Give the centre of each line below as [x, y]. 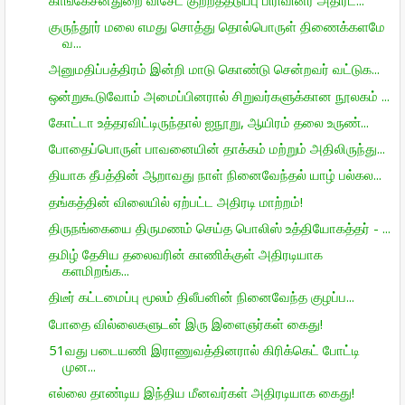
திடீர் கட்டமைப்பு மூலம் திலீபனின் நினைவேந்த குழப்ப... [201, 297]
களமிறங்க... [95, 270]
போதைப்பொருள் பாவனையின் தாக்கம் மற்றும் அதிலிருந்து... [217, 148]
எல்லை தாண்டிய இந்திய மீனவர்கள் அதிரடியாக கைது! [201, 392]
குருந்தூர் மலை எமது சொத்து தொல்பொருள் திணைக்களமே [217, 26]
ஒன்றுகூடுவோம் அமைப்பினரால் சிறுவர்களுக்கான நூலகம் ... [219, 95]
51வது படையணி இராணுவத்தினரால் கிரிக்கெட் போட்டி [204, 349]
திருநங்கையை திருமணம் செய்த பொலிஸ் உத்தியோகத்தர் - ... [219, 227]
